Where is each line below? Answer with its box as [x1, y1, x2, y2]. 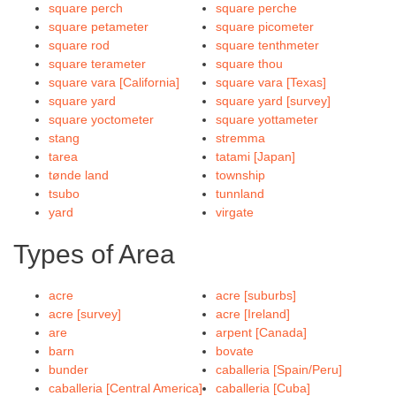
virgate [216, 205, 254, 219]
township [216, 168, 265, 182]
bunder [49, 362, 88, 377]
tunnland [216, 187, 264, 201]
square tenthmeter [216, 38, 319, 52]
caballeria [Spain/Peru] [216, 362, 342, 377]
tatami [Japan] [216, 149, 295, 164]
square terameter [49, 57, 146, 71]
